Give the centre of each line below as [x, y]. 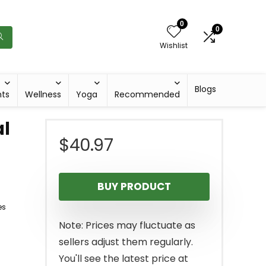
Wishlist [174, 46]
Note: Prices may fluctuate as [127, 226]
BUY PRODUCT [134, 187]
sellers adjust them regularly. [126, 242]
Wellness [43, 95]
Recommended [148, 95]
